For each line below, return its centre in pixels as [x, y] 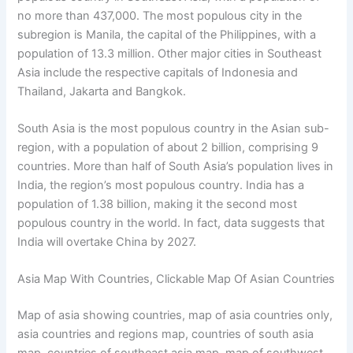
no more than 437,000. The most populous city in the [160, 15]
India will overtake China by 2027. [107, 242]
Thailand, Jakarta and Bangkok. [102, 91]
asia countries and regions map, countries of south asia [166, 334]
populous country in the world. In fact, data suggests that [171, 223]
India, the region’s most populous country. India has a [161, 185]
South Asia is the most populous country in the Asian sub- [174, 128]
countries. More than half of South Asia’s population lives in [176, 166]
